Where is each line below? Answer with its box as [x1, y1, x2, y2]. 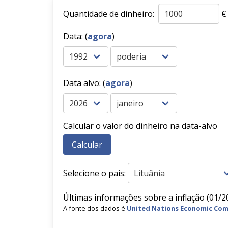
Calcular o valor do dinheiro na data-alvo [63, 120, 217, 131]
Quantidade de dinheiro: [63, 8, 156, 19]
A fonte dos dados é [63, 204, 127, 213]
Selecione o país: [63, 167, 126, 179]
